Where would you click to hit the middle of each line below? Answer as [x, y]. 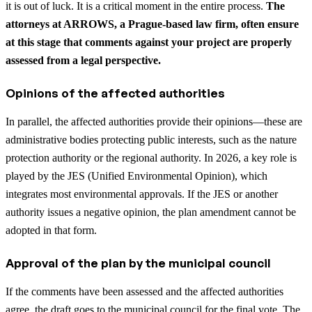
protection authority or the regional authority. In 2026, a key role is [151, 158]
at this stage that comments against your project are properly [149, 42]
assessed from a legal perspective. [83, 61]
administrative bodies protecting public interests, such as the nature [151, 140]
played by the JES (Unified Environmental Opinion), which [136, 176]
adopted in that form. [51, 231]
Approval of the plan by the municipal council [138, 263]
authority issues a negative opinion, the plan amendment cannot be [151, 212]
